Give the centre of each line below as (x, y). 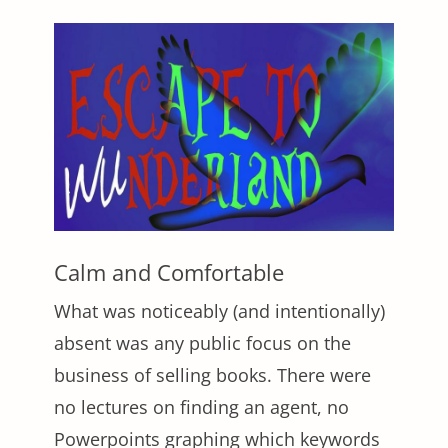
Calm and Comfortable (169, 272)
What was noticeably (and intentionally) (219, 311)
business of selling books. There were (212, 375)
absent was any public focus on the (202, 343)
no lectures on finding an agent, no (201, 407)
